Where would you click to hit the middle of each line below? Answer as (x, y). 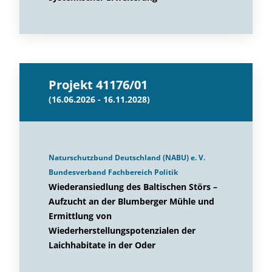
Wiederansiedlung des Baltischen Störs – (133, 187)
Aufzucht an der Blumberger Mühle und (131, 201)
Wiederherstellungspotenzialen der (122, 230)
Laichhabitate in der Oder (102, 245)
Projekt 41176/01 (98, 85)
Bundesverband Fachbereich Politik (113, 172)
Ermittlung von (80, 216)
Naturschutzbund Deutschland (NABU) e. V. (127, 158)
